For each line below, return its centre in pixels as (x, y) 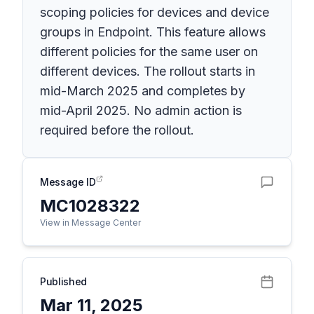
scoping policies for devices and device (155, 12)
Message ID (68, 182)
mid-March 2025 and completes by (143, 91)
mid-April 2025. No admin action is (141, 110)
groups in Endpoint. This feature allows (153, 32)
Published (63, 281)
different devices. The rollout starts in (148, 71)
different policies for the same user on (149, 52)
